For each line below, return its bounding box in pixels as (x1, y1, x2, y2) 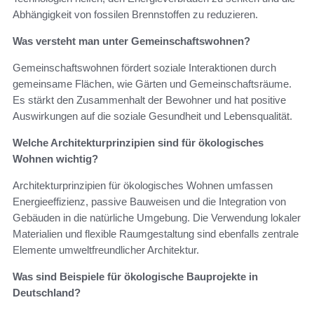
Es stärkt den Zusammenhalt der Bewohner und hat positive (13, 94, 286, 107)
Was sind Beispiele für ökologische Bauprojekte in (13, 271, 258, 283)
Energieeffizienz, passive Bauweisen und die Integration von (13, 196, 286, 208)
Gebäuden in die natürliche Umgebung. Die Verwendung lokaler (13, 212, 301, 224)
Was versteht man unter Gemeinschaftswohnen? (13, 35, 250, 48)
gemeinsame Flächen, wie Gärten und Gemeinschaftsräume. (13, 78, 292, 90)
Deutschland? (13, 287, 81, 299)
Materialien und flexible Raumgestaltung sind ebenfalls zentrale (13, 228, 299, 240)
